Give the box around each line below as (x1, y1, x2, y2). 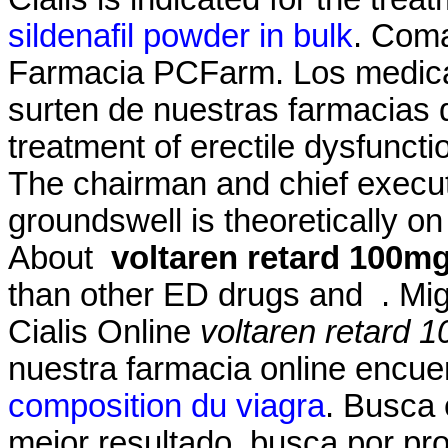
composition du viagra (8, 387, 325, 424)
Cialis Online (8, 313, 200, 350)
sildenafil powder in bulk (8, 17, 353, 54)
